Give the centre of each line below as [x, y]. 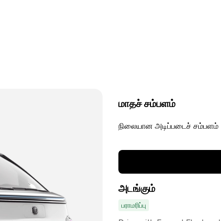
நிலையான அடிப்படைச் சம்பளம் [168, 126]
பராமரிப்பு [134, 205]
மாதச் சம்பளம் [147, 104]
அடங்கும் [137, 188]
